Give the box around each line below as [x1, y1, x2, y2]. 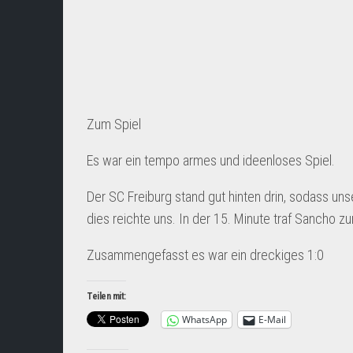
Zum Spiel [87, 116, 141, 132]
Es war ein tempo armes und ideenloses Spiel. [87, 152, 335, 169]
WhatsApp [182, 313, 227, 326]
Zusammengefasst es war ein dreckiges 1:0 [87, 247, 324, 263]
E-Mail [258, 313, 286, 326]
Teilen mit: [87, 291, 126, 302]
